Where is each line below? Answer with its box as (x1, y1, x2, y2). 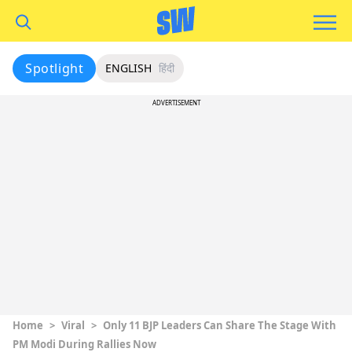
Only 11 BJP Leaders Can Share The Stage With (103, 318, 336, 332)
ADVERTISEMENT (152, 98, 200, 107)
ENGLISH (105, 60, 152, 75)
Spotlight (25, 60, 84, 77)
